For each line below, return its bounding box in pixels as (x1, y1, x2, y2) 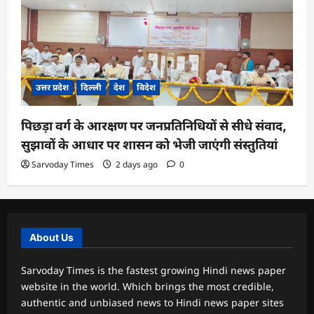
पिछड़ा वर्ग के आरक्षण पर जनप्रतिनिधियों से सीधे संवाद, (21, 118, 286, 134)
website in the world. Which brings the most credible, (21, 280, 274, 294)
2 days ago (114, 158, 160, 171)
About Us (29, 231, 74, 244)
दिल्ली (81, 81, 102, 94)
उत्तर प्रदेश (36, 81, 69, 94)
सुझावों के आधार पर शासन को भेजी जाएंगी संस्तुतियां (21, 137, 278, 153)
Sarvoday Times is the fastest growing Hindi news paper (21, 264, 286, 278)
